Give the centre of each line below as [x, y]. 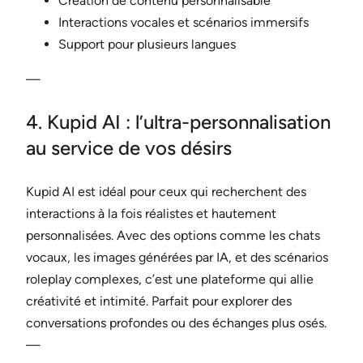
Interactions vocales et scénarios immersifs [184, 23]
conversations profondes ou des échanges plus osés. [176, 323]
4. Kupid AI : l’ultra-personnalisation [178, 122]
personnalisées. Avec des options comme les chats [173, 236]
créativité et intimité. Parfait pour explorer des [159, 301]
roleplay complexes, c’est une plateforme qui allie [170, 280]
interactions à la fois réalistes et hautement [151, 214]
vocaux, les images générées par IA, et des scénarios [177, 258]
